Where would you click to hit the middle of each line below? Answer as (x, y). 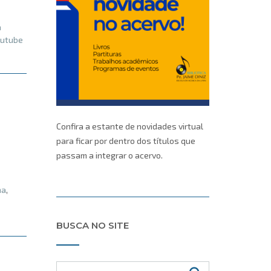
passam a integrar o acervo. (109, 155)
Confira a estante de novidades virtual (129, 126)
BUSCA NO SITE (92, 225)
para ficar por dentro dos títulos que (126, 141)
